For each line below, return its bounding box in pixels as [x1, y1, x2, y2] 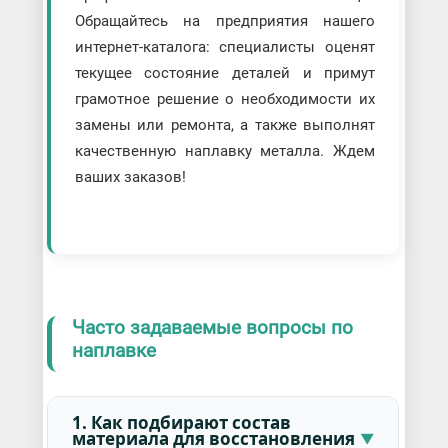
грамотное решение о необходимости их [74, 90, 376, 109]
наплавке [71, 339, 156, 363]
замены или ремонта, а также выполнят [74, 116, 376, 135]
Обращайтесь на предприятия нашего [74, 12, 376, 31]
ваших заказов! [74, 168, 186, 187]
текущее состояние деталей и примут [74, 64, 376, 83]
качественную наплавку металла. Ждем [74, 142, 376, 161]
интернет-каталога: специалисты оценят [74, 38, 376, 57]
